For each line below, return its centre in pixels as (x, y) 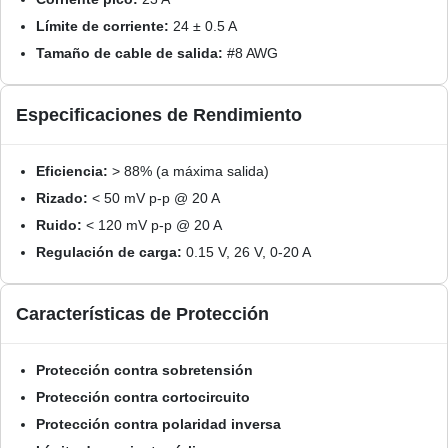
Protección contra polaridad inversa (158, 424)
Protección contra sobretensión (144, 370)
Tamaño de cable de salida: (129, 53)
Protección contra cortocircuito (143, 397)
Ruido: (59, 225)
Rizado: (62, 198)
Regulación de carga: (109, 252)
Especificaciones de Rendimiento (159, 115)
